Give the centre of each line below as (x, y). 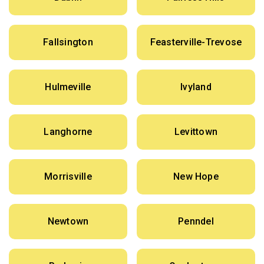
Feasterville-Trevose (196, 42)
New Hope (196, 177)
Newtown (68, 222)
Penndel (196, 222)
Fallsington (68, 42)
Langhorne (68, 132)
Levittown (196, 132)
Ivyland (196, 87)
